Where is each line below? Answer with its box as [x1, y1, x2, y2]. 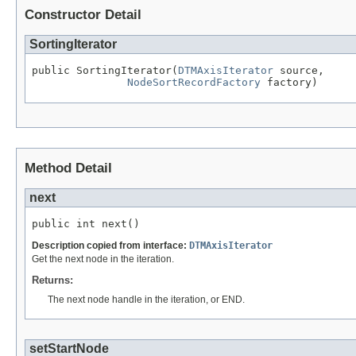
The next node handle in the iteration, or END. [48, 293, 245, 305]
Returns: [32, 273, 73, 286]
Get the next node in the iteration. [32, 253, 174, 265]
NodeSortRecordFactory [127, 76, 261, 89]
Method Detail [25, 160, 112, 176]
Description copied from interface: [32, 239, 189, 251]
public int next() [32, 217, 140, 230]
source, [273, 64, 324, 77]
